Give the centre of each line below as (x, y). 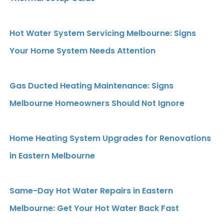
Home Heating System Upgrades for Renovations (110, 138)
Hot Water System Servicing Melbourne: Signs (103, 33)
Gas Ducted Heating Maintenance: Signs (91, 85)
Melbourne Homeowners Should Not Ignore (97, 103)
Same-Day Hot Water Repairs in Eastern (91, 190)
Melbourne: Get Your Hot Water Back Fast (94, 208)
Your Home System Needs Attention (82, 50)
